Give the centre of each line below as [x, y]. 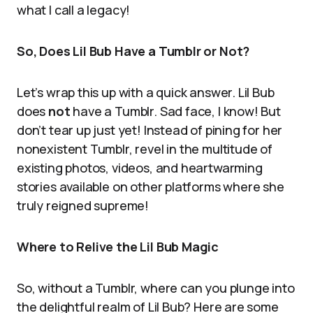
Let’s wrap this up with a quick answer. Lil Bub [146, 92]
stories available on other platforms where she [151, 187]
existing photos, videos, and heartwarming [140, 168]
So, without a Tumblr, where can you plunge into [156, 288]
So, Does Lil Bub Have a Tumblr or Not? [133, 51]
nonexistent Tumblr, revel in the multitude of [145, 149]
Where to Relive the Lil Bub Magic [118, 247]
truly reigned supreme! [83, 205]
